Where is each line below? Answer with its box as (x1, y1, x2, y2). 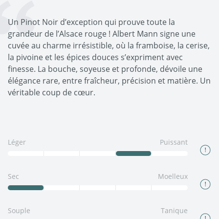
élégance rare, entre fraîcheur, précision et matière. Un (8, 75, 211, 87)
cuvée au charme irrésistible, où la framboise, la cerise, (8, 40, 210, 51)
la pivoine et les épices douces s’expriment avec (8, 52, 183, 63)
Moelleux (158, 172, 188, 181)
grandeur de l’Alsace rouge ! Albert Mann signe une (8, 28, 196, 40)
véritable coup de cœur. (8, 87, 95, 98)
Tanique (161, 206, 188, 216)
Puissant (160, 137, 188, 147)
